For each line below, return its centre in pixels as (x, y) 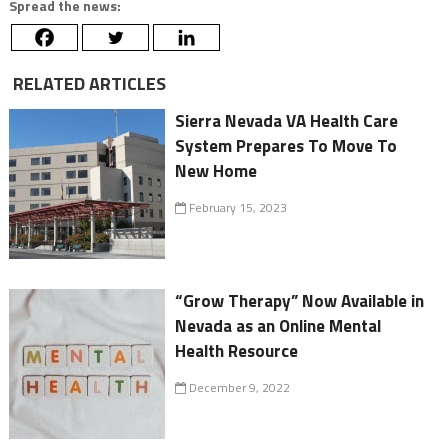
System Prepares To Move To (286, 146)
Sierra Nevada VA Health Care (287, 121)
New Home (216, 171)
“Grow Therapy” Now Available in (300, 301)
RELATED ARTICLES (87, 84)
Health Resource (237, 351)
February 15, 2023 (237, 208)
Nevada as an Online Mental (278, 326)
